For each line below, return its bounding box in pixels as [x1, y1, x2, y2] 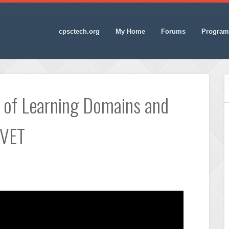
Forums [161, 27, 186, 35]
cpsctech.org [58, 27, 100, 35]
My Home [115, 27, 145, 35]
